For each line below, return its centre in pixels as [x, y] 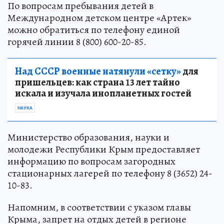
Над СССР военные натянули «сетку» [98, 71]
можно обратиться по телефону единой [94, 29]
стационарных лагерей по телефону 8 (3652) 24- [110, 173]
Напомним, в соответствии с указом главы [99, 207]
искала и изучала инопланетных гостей [103, 93]
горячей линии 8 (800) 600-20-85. [77, 41]
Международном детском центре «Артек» [99, 17]
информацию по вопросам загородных [91, 161]
